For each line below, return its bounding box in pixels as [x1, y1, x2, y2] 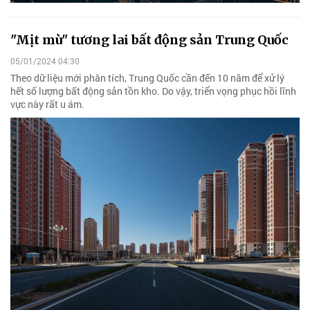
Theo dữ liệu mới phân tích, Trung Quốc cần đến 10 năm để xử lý [10, 71, 284, 85]
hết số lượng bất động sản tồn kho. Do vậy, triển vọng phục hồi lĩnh [10, 84, 296, 98]
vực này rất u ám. [10, 98, 84, 111]
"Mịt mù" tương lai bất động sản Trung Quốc [10, 32, 289, 48]
